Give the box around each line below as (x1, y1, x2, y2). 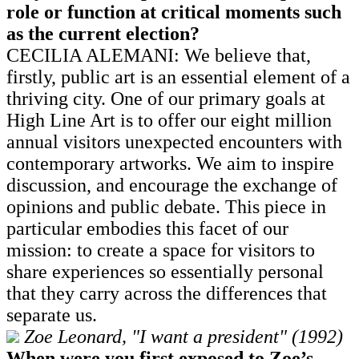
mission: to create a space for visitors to (6, 239, 315, 260)
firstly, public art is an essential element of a (6, 66, 350, 87)
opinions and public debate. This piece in (6, 196, 326, 217)
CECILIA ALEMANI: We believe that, (6, 44, 311, 66)
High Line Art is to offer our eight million (6, 109, 332, 131)
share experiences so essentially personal (6, 260, 324, 282)
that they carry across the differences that (6, 282, 327, 304)
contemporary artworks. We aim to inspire (6, 152, 334, 174)
